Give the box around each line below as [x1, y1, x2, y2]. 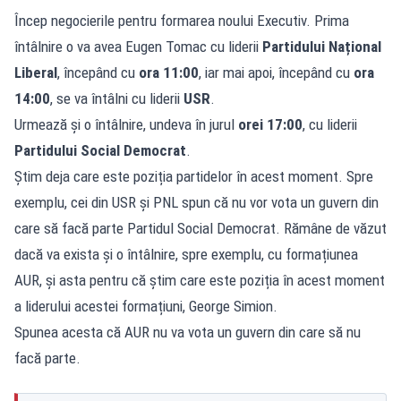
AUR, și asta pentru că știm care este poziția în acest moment [14, 270, 385, 289]
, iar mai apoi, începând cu [199, 63, 354, 81]
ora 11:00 [139, 63, 199, 81]
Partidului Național [262, 37, 381, 55]
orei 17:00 [238, 115, 303, 133]
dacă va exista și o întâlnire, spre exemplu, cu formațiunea [14, 244, 358, 263]
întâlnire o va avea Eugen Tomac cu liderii [14, 37, 262, 55]
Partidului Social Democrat [14, 141, 186, 159]
